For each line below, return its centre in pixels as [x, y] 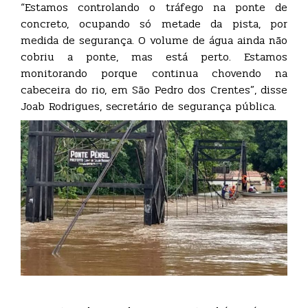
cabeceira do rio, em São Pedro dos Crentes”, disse [154, 90]
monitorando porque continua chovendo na [154, 74]
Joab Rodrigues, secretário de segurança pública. [148, 107]
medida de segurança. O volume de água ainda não [154, 41]
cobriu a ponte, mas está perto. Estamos [154, 57]
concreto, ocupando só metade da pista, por [154, 24]
